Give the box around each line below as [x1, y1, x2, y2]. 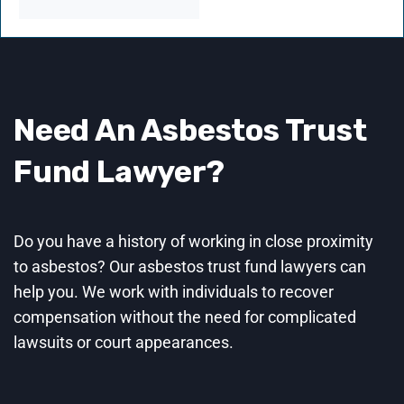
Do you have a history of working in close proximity [14, 232, 373, 252]
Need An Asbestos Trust [14, 112, 367, 150]
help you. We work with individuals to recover [14, 282, 334, 302]
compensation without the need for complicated [14, 308, 356, 327]
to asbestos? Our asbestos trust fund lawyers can [14, 257, 366, 277]
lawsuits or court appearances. [14, 333, 234, 353]
